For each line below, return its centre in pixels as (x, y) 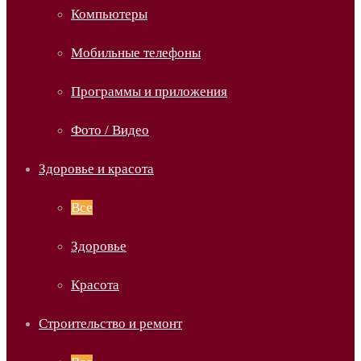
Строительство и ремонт (110, 324)
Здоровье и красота (96, 169)
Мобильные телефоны (136, 53)
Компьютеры (109, 14)
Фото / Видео (110, 130)
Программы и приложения (149, 91)
